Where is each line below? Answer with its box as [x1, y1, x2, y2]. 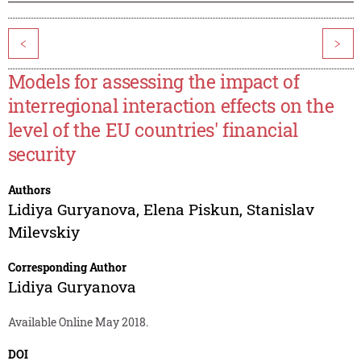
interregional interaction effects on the [7, 93, 334, 118]
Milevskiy [7, 222, 80, 243]
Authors [7, 182, 51, 198]
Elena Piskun [143, 199, 239, 220]
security [7, 142, 76, 167]
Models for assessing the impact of [7, 69, 300, 94]
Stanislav [246, 199, 314, 220]
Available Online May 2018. [7, 314, 148, 330]
